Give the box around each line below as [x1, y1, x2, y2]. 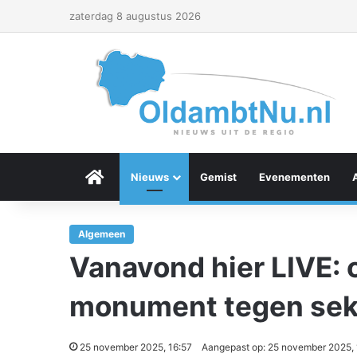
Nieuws [131, 171, 169, 183]
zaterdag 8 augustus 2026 [69, 10, 201, 22]
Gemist [200, 171, 237, 183]
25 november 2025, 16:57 [80, 341, 192, 353]
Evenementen [259, 171, 330, 183]
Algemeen [78, 228, 125, 240]
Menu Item [104, 171, 158, 183]
